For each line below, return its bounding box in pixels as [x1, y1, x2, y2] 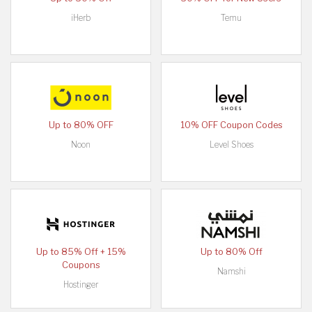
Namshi [217, 265, 246, 276]
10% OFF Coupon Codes [180, 119, 283, 130]
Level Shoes [209, 139, 253, 150]
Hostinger [63, 279, 98, 290]
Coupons [61, 259, 100, 270]
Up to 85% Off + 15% [36, 246, 126, 257]
